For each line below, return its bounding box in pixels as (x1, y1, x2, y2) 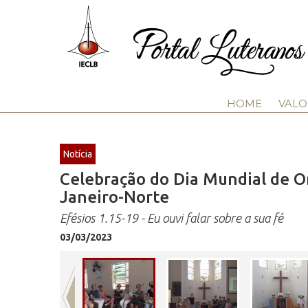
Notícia (63, 148, 92, 159)
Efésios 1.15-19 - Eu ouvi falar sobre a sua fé (60, 211, 283, 225)
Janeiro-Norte (60, 188, 169, 206)
